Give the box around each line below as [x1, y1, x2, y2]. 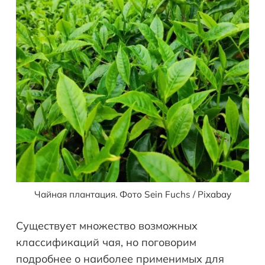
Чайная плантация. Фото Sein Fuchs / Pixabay [34, 188, 231, 200]
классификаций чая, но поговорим [16, 235, 196, 249]
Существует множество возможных [16, 218, 198, 232]
